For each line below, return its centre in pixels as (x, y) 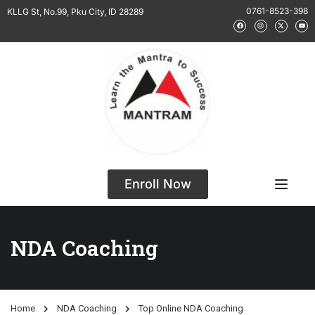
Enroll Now (157, 184)
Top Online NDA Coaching (191, 308)
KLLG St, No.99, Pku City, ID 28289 (75, 11)
